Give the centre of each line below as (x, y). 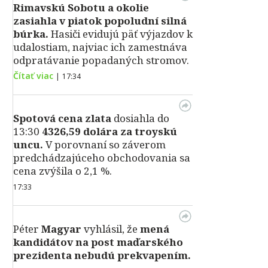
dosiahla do (140, 118)
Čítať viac (33, 76)
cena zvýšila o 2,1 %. (63, 171)
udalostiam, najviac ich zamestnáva (100, 47)
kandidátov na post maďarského (98, 242)
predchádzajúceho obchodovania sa (102, 158)
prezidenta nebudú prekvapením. (102, 255)
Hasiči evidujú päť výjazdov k (121, 34)
